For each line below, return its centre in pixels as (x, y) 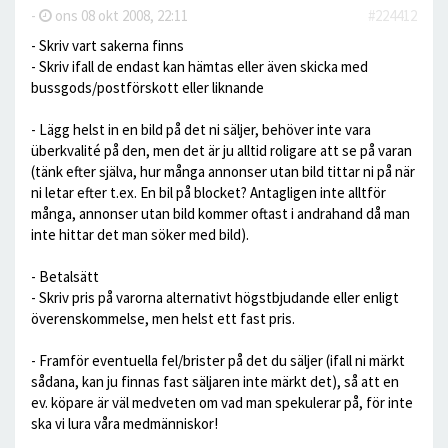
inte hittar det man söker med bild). (140, 234)
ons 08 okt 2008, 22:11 (120, 15)
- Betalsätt (65, 276)
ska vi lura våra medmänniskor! (124, 423)
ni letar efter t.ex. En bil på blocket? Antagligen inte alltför (208, 192)
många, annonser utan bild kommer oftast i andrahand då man (220, 213)
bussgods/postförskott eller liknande (147, 87)
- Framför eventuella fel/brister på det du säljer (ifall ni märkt (218, 360)
